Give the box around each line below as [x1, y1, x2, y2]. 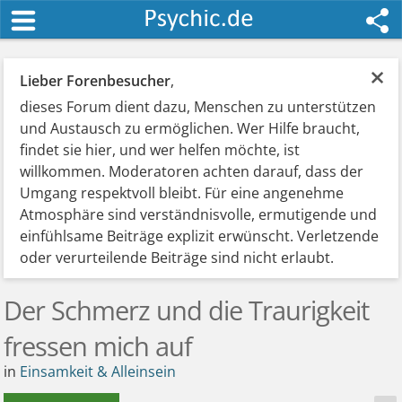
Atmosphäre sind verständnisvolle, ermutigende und [20, 205, 378, 224]
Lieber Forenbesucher [20, 71, 171, 91]
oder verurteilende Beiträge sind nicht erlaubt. [20, 248, 335, 267]
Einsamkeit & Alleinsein [20, 362, 177, 381]
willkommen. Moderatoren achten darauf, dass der [20, 162, 364, 181]
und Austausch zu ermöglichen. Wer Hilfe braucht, [20, 118, 361, 138]
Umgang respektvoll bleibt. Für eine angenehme [20, 183, 345, 203]
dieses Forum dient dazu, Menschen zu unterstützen [20, 97, 377, 117]
